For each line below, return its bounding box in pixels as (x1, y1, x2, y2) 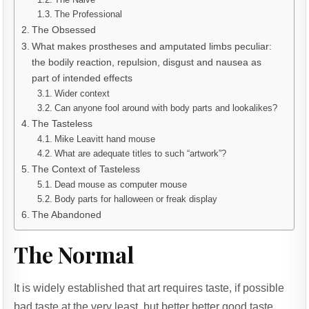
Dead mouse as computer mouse (54, 179, 187, 190)
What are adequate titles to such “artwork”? (54, 148, 226, 159)
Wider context (54, 88, 110, 99)
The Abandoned (32, 209, 102, 220)
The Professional (54, 9, 122, 19)
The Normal (14, 239, 134, 270)
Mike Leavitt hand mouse (54, 134, 155, 144)
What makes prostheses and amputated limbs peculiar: (32, 41, 272, 52)
